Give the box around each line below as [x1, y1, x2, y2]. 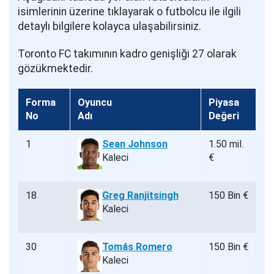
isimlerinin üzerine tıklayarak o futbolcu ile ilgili [18, 6, 241, 18]
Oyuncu [78, 96, 112, 108]
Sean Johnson [102, 138, 168, 150]
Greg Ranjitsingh [102, 189, 179, 201]
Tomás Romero [102, 240, 172, 253]
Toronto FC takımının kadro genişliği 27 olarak [18, 48, 237, 61]
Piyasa [209, 96, 239, 108]
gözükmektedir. [18, 62, 93, 75]
